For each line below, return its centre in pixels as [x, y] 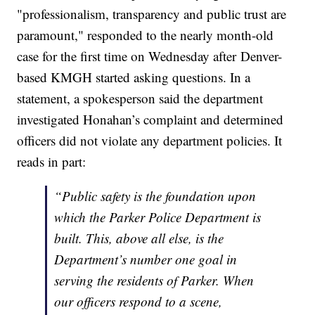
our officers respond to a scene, [139, 302]
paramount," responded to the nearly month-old [146, 35]
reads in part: [52, 162]
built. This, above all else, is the [139, 238]
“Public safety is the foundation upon [155, 196]
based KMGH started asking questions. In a [134, 77]
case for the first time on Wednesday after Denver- [150, 56]
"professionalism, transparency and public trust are [152, 14]
